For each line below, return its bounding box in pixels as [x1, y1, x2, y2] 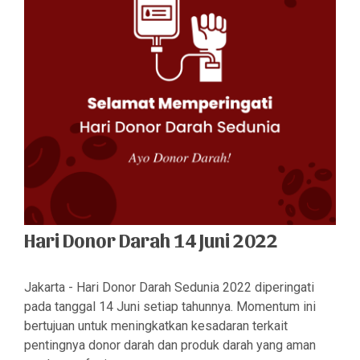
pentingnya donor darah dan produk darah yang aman [24, 337, 316, 353]
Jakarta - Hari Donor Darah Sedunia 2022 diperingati [24, 280, 314, 295]
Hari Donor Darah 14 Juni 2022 [24, 228, 278, 251]
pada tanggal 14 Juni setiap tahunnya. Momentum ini [24, 299, 316, 314]
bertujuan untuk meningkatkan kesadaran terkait [24, 318, 288, 333]
